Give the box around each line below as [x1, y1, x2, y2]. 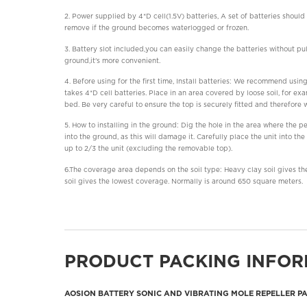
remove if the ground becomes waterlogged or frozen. [64, 25, 249, 32]
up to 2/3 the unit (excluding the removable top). [64, 145, 233, 153]
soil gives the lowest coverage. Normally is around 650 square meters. [64, 177, 304, 185]
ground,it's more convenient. [64, 57, 161, 64]
